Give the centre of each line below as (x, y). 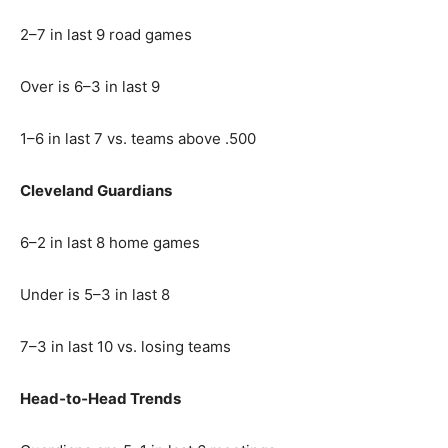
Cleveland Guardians (96, 190)
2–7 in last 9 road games (106, 34)
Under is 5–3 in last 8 (95, 294)
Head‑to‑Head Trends (100, 398)
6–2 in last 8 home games (110, 242)
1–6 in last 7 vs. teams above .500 (138, 138)
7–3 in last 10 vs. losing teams (125, 346)
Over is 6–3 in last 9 (90, 86)
